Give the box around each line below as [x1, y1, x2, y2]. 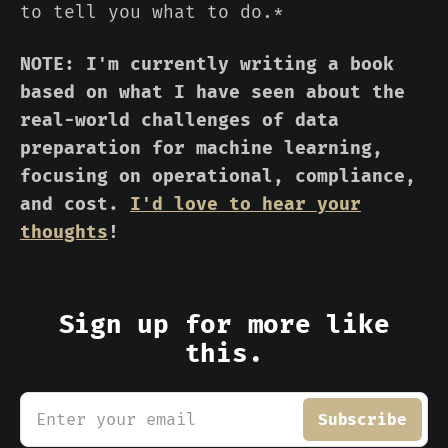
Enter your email [36, 409, 196, 431]
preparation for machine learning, [20, 137, 383, 160]
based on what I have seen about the [20, 81, 405, 104]
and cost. [20, 193, 130, 216]
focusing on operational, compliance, [20, 165, 416, 188]
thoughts [20, 221, 108, 244]
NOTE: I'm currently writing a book [20, 53, 394, 76]
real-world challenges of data [20, 109, 339, 132]
